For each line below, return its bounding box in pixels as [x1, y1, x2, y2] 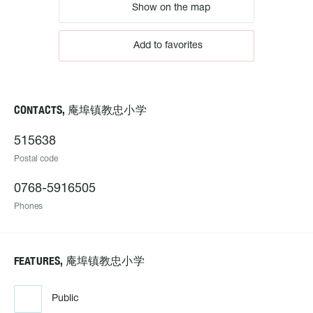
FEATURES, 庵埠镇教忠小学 [14, 254, 145, 268]
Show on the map [129, 3, 210, 13]
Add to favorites [133, 41, 203, 50]
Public [52, 294, 79, 303]
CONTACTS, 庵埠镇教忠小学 [14, 103, 147, 117]
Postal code [14, 155, 58, 163]
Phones [14, 203, 43, 210]
